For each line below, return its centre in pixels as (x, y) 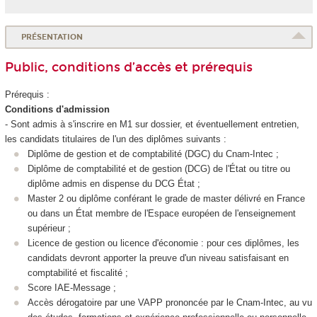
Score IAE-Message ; (72, 287)
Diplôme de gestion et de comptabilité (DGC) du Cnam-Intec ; (153, 154)
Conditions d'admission (57, 109)
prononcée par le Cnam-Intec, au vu (237, 302)
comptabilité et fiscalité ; (78, 272)
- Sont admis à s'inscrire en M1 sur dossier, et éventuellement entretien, (152, 124)
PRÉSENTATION (52, 37)
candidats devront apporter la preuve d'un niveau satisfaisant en (158, 258)
